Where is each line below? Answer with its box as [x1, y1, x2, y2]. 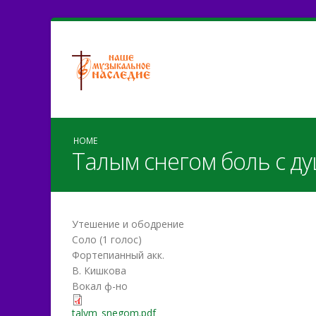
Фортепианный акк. [72, 248, 164, 262]
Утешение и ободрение [72, 217, 184, 231]
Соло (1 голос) [72, 233, 142, 246]
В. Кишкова [72, 264, 126, 277]
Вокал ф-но [72, 279, 128, 293]
